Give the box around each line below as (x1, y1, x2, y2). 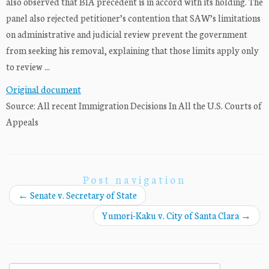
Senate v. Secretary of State (28, 189, 137, 202)
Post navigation (83, 172, 186, 187)
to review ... (6, 60, 50, 73)
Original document (6, 83, 81, 96)
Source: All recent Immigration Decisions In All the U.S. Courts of (6, 99, 262, 112)
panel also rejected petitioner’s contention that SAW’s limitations (6, 11, 261, 25)
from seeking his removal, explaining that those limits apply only (6, 44, 259, 57)
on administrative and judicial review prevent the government (6, 28, 247, 41)
